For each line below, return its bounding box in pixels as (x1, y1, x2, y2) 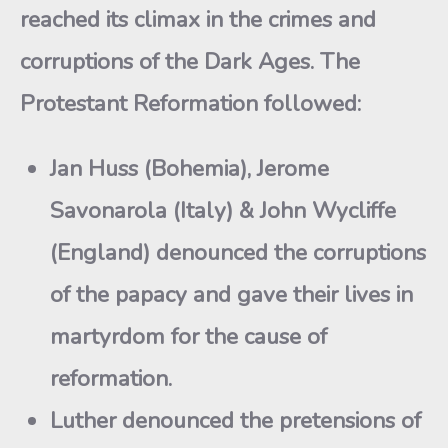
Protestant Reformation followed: (20, 88, 361, 119)
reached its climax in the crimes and (20, 4, 376, 35)
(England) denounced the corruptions (50, 236, 426, 268)
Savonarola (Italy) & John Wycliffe (50, 194, 396, 226)
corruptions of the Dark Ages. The (20, 46, 360, 77)
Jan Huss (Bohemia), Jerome (50, 152, 329, 184)
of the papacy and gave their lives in (50, 278, 413, 310)
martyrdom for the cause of (50, 320, 327, 352)
